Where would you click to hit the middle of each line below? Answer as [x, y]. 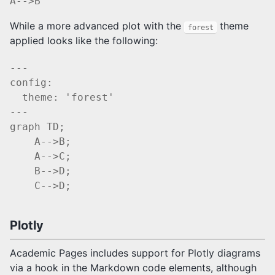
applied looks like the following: [84, 41]
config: [31, 82]
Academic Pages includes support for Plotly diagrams [135, 253]
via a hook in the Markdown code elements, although [133, 267]
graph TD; [37, 126]
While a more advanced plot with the [97, 26]
